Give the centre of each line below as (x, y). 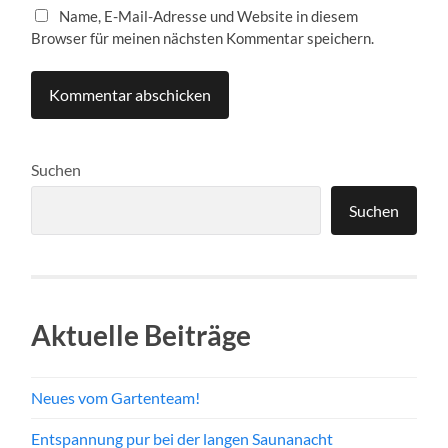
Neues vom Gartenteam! (116, 398)
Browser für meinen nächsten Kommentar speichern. (203, 37)
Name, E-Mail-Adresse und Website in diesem (209, 15)
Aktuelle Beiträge (141, 335)
